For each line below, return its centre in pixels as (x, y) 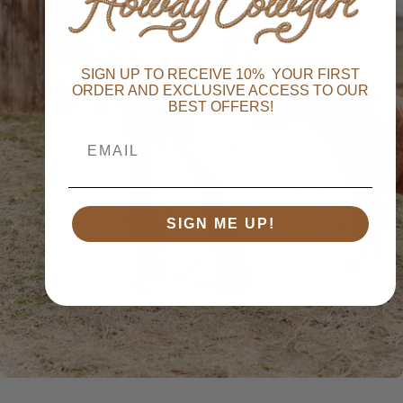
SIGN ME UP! (220, 224)
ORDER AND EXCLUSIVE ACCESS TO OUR (220, 91)
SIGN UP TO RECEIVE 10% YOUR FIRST (220, 75)
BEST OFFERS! (220, 107)
